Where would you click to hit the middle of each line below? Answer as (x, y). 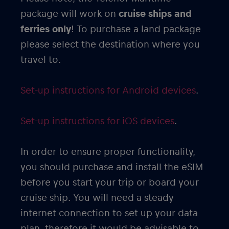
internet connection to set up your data (109, 213)
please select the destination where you (110, 44)
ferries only (46, 29)
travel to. (41, 60)
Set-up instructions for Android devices (108, 90)
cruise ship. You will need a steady (97, 198)
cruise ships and (155, 14)
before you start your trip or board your (110, 182)
